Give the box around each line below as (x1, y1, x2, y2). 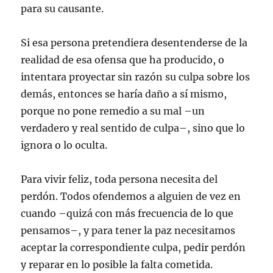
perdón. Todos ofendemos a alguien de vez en (21, 190, 241, 202)
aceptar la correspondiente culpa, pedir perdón (21, 241, 246, 253)
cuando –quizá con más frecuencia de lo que (21, 207, 234, 219)
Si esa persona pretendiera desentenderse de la (21, 37, 248, 49)
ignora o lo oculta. (21, 139, 108, 151)
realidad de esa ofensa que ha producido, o (21, 54, 225, 66)
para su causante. (21, 2, 104, 15)
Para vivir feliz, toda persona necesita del (21, 173, 218, 185)
